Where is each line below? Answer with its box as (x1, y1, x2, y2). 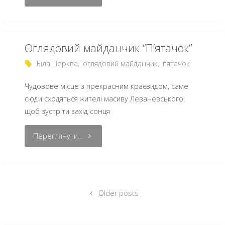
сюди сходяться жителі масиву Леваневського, (24, 94, 185, 104)
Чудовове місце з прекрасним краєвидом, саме (24, 81, 188, 91)
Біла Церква (37, 58, 78, 68)
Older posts (98, 188, 139, 198)
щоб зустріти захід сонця (24, 106, 110, 117)
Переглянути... (33, 131, 83, 141)
